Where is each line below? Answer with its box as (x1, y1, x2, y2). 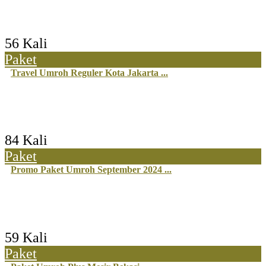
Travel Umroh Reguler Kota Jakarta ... (11, 67, 168, 78)
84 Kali (5, 132, 47, 148)
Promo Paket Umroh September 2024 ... (11, 164, 172, 175)
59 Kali (5, 229, 47, 245)
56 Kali (5, 35, 47, 51)
